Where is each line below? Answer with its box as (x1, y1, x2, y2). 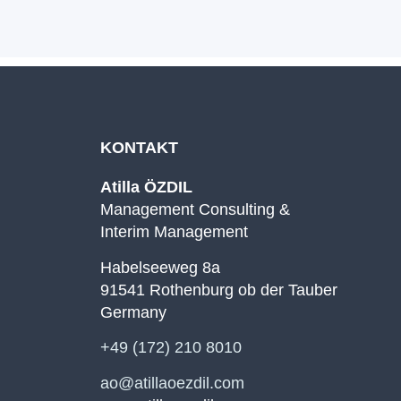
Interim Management (100, 223, 248, 242)
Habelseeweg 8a (100, 258, 220, 277)
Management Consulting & (100, 200, 290, 219)
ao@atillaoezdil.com (100, 373, 244, 392)
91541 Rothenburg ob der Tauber (100, 280, 337, 299)
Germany (100, 303, 166, 321)
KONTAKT (100, 139, 178, 158)
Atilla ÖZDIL (100, 178, 192, 197)
